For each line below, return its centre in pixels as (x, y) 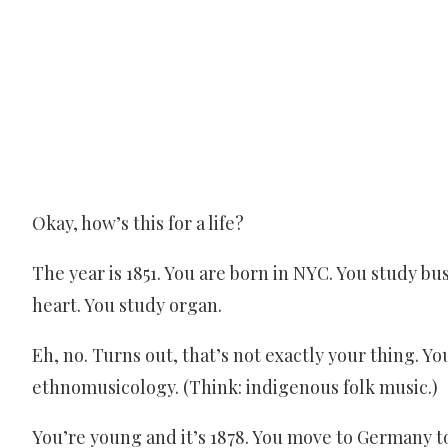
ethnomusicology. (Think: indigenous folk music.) (235, 386)
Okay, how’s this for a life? (138, 222)
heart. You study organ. (127, 304)
